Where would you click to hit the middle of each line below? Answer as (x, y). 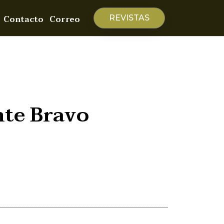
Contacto (23, 19)
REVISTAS (129, 18)
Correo (64, 19)
